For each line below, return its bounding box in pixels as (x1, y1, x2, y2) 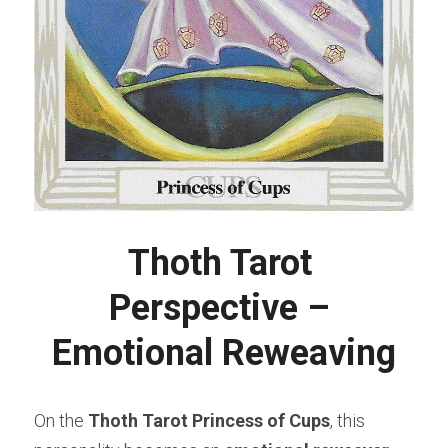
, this (330, 410, 365, 432)
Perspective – (109, 287, 330, 330)
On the (34, 410, 88, 432)
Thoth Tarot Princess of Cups (88, 410, 330, 432)
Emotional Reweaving (52, 332, 396, 375)
